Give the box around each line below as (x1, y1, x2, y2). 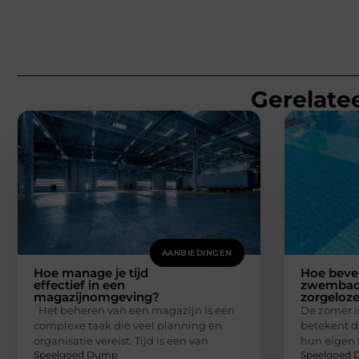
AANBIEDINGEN (161, 248, 232, 258)
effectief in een (34, 277, 125, 292)
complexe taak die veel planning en (34, 319, 222, 332)
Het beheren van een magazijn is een (34, 304, 235, 317)
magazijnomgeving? (34, 289, 159, 305)
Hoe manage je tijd (34, 265, 148, 280)
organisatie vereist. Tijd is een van (34, 334, 208, 347)
